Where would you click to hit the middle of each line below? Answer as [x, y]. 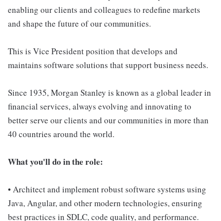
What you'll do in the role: [55, 162]
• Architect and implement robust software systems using [107, 189]
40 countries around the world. [61, 134]
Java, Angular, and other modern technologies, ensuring [105, 203]
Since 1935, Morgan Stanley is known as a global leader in [110, 92]
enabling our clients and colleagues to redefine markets [104, 10]
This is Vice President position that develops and [93, 51]
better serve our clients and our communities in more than [108, 120]
